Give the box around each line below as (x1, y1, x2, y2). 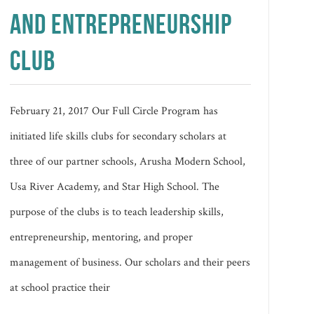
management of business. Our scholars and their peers (10, 254, 251, 270)
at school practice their (10, 280, 111, 295)
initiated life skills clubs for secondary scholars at (10, 128, 227, 144)
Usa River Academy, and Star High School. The (10, 179, 220, 194)
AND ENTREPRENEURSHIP (10, 8, 233, 39)
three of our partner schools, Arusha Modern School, (10, 153, 246, 169)
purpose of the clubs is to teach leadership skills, (10, 204, 224, 219)
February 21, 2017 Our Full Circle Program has (10, 103, 219, 118)
